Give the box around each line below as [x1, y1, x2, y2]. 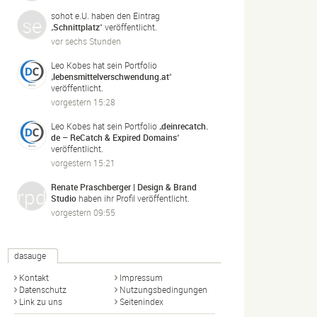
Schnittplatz [53, 21, 100, 33]
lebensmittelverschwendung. [53, 70, 161, 82]
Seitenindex [120, 296, 163, 307]
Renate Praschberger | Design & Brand [51, 180, 197, 192]
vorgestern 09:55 [51, 206, 115, 218]
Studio [51, 192, 76, 204]
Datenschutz [19, 284, 67, 295]
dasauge [14, 250, 46, 261]
